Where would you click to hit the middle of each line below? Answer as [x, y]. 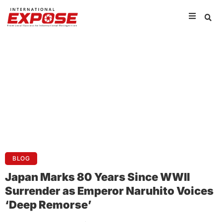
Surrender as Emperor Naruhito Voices [109, 191]
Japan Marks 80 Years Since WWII [97, 177]
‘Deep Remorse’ [48, 205]
